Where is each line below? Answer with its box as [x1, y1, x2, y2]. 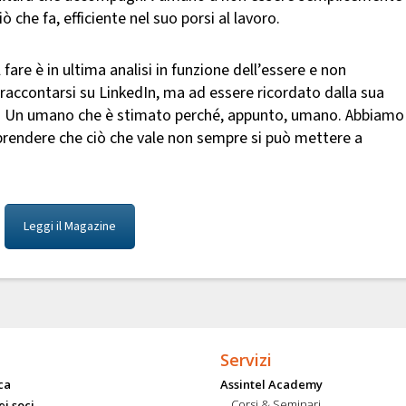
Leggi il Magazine [23, 217, 116, 237]
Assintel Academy [219, 376, 323, 393]
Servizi [219, 349, 272, 372]
